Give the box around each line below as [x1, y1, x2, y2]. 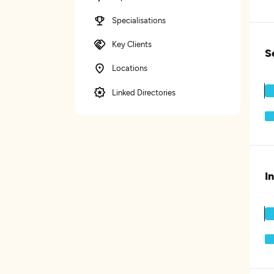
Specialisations [112, 15, 166, 25]
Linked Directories [112, 87, 176, 97]
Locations [112, 63, 147, 73]
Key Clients [112, 39, 152, 49]
